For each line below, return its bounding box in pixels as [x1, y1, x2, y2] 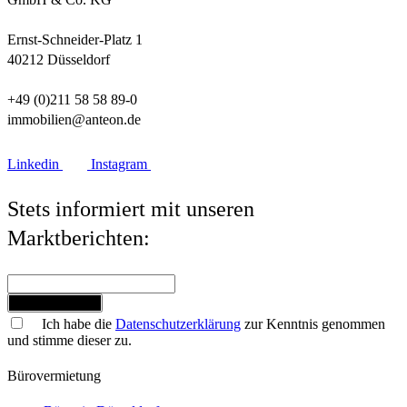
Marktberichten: [7, 225, 150, 250]
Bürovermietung [7, 367, 101, 383]
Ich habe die [42, 315, 115, 332]
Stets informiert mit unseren [7, 196, 254, 221]
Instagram [87, 155, 151, 172]
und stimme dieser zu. [7, 332, 132, 348]
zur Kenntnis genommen [241, 315, 385, 332]
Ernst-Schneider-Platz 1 [7, 31, 143, 47]
